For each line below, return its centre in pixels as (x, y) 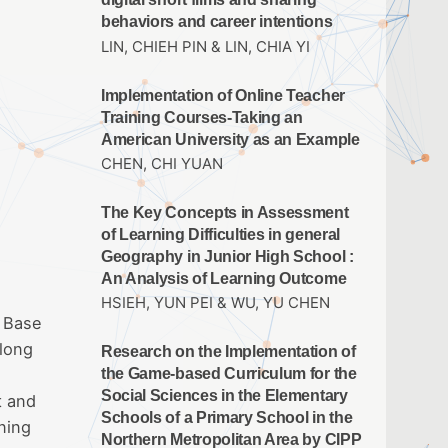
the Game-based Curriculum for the (229, 373)
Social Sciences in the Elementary (224, 395)
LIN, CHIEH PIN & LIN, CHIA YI (205, 46)
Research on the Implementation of (228, 351)
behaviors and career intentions (217, 22)
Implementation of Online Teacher (223, 95)
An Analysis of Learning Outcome (224, 278)
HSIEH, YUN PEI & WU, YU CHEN (215, 302)
